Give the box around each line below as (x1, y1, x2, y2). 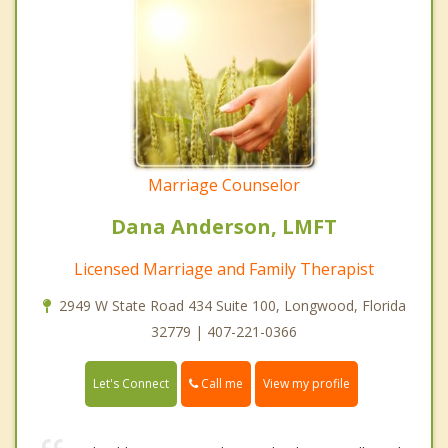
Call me (198, 374, 243, 392)
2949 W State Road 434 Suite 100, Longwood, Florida (58, 295, 406, 315)
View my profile (263, 374, 350, 392)
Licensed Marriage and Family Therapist (74, 257, 374, 280)
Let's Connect (93, 374, 169, 392)
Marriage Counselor (148, 173, 300, 196)
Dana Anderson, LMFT (111, 212, 337, 240)
